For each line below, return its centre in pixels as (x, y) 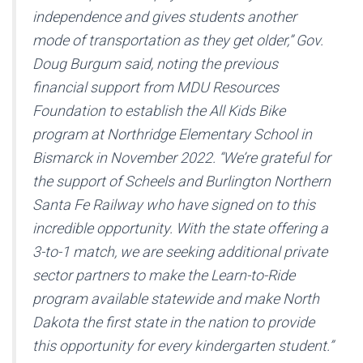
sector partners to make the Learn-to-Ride (164, 275)
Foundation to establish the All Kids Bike (159, 111)
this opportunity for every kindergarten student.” (183, 346)
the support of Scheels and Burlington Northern (181, 181)
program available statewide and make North (176, 299)
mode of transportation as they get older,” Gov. (178, 41)
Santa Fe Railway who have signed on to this (174, 205)
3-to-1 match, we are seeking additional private (180, 252)
